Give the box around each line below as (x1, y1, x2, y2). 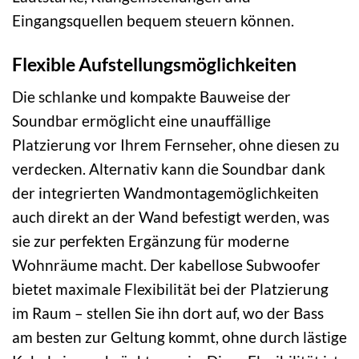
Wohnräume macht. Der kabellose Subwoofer (12, 256, 321, 275)
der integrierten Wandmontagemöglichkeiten (12, 184, 319, 203)
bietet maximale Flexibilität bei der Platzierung (12, 280, 329, 299)
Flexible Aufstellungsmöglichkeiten (12, 52, 296, 75)
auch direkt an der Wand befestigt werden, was (12, 208, 329, 227)
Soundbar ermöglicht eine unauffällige (12, 111, 271, 131)
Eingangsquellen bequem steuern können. (12, 10, 294, 30)
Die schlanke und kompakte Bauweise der (12, 87, 291, 107)
